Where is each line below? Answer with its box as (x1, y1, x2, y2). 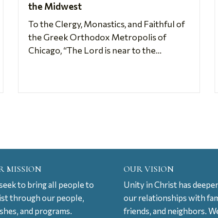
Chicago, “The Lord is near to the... (28, 44, 162, 55)
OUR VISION (123, 163, 174, 174)
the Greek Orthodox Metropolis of (28, 31, 167, 42)
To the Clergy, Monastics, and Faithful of (28, 18, 185, 29)
